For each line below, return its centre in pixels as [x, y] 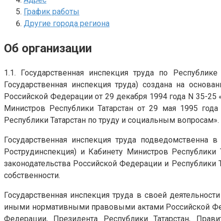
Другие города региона [67, 23]
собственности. [32, 175]
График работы [52, 11]
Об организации [48, 48]
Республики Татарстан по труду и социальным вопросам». [111, 120]
